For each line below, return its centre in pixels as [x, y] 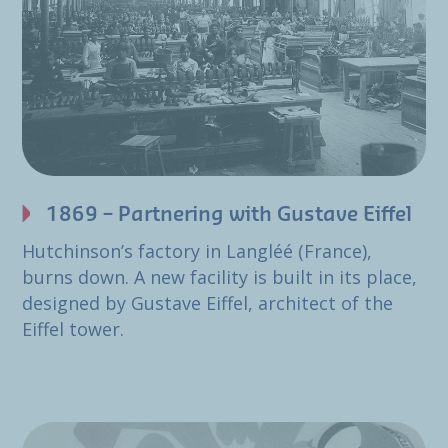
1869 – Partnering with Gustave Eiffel [229, 215]
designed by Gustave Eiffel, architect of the [207, 303]
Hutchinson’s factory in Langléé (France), [197, 251]
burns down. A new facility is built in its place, [219, 277]
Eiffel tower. [73, 329]
